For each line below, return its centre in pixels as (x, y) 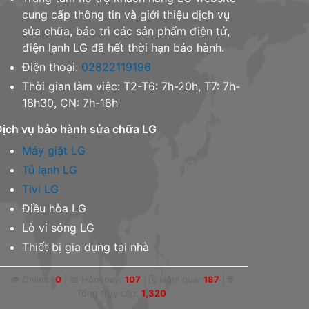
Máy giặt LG (54, 150)
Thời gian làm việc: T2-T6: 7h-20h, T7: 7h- (131, 86)
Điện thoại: (52, 67)
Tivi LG (40, 189)
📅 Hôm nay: (97, 279)
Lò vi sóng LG (58, 227)
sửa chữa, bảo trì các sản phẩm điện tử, (126, 31)
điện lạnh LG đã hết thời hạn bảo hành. (123, 47)
